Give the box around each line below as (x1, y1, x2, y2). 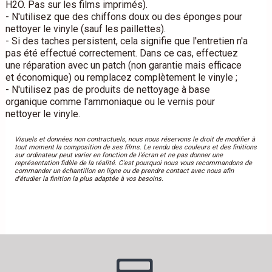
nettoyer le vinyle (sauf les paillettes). (5, 23, 166, 35)
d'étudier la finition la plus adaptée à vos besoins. (14, 175, 163, 183)
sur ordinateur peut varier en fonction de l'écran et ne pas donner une (14, 151, 223, 160)
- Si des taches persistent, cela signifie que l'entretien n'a (5, 35, 248, 47)
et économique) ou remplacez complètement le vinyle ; (5, 72, 237, 84)
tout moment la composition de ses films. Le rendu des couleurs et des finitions (14, 143, 257, 152)
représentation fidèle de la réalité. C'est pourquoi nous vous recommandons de (14, 159, 252, 168)
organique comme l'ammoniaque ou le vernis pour (5, 96, 215, 108)
